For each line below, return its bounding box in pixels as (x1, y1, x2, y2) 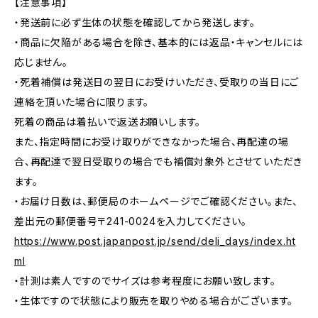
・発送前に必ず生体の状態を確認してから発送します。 (14, 16, 256, 28)
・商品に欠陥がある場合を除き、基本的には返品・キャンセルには (14, 36, 303, 48)
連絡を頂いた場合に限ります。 (14, 96, 150, 108)
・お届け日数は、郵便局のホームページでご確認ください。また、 (14, 195, 298, 207)
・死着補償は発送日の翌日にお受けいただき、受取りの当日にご (14, 76, 300, 88)
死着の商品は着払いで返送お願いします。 (14, 116, 202, 128)
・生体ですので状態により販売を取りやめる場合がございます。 (14, 295, 294, 307)
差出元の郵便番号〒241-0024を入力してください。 (14, 215, 247, 227)
